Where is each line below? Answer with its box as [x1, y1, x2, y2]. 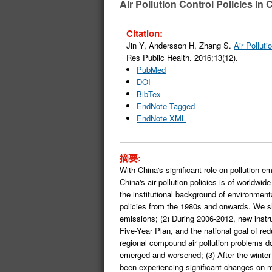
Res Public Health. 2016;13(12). [126, 51, 238, 63]
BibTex [137, 87, 161, 100]
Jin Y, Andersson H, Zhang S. [126, 39, 234, 51]
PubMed [137, 63, 166, 75]
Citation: [126, 26, 163, 40]
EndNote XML [137, 112, 186, 124]
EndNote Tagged [137, 100, 195, 112]
